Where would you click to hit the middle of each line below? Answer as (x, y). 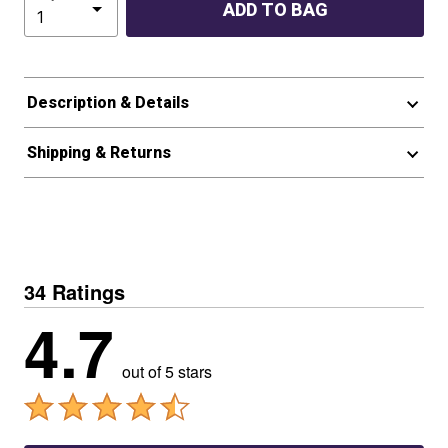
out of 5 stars (167, 371)
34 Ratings (74, 291)
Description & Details (107, 102)
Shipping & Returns (98, 152)
